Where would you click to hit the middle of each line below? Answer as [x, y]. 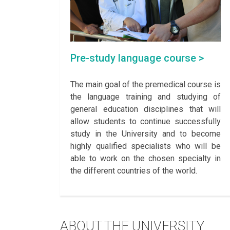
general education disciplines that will [146, 109]
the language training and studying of [146, 97]
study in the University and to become [146, 134]
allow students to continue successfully [146, 122]
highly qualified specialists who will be [146, 146]
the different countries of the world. [134, 171]
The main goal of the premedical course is [146, 85]
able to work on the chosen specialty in [146, 159]
